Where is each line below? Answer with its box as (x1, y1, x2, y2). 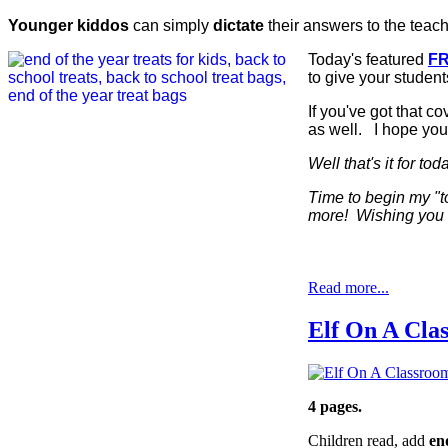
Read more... (308, 278, 389, 296)
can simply (129, 16, 213, 34)
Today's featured (308, 50, 428, 68)
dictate (213, 16, 264, 34)
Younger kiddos (8, 16, 129, 34)
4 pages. (308, 397, 362, 415)
